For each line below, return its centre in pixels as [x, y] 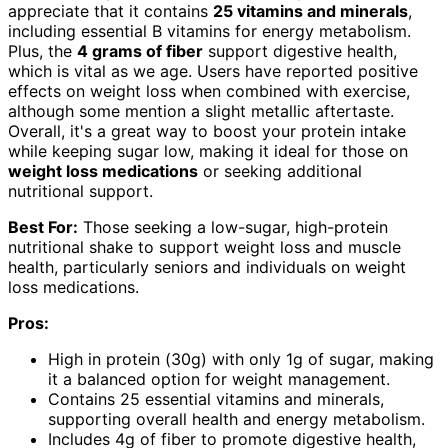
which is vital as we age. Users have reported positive [213, 70]
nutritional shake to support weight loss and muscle [204, 246]
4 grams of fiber [140, 50]
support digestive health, [300, 50]
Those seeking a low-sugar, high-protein [233, 226]
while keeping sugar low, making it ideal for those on [208, 150]
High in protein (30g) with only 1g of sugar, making [241, 358]
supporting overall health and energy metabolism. [236, 418]
